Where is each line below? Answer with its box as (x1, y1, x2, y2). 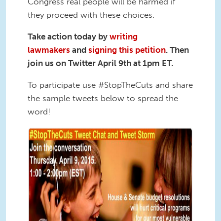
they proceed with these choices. (28, 10, 154, 20)
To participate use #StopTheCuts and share (28, 80, 193, 90)
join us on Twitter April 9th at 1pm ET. (28, 58, 173, 69)
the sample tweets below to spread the (28, 93, 178, 104)
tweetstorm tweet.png (28, 126, 145, 140)
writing (110, 32, 138, 42)
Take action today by (28, 32, 110, 42)
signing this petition (88, 45, 166, 55)
